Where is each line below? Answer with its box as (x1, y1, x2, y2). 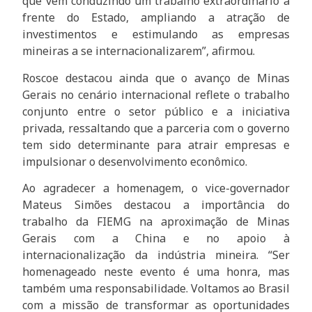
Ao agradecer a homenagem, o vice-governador (22, 180, 290, 196)
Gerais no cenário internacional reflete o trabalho (22, 86, 290, 102)
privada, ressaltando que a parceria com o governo (22, 120, 290, 136)
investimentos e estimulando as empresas (22, 26, 290, 42)
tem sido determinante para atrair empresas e (22, 136, 290, 153)
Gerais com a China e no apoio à (22, 231, 290, 247)
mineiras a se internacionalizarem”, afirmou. (22, 43, 256, 59)
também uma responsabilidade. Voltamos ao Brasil (22, 281, 290, 297)
